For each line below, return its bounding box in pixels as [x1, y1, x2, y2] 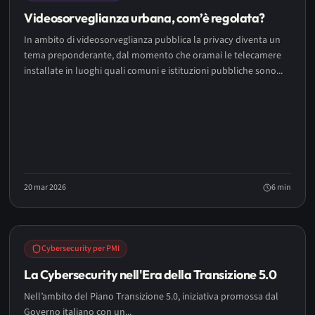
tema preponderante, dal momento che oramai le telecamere [24, 49, 282, 63]
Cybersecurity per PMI [41, 243, 120, 255]
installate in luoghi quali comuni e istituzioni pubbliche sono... [24, 64, 283, 78]
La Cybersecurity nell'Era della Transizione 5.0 [24, 266, 277, 283]
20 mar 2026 [24, 181, 67, 193]
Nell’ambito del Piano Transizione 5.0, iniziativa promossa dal [24, 290, 279, 304]
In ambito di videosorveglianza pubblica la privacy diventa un [24, 33, 281, 47]
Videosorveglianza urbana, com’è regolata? [24, 10, 265, 26]
